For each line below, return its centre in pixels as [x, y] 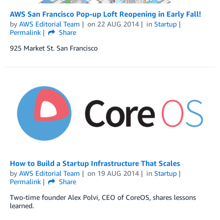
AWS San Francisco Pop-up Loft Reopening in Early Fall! [105, 14]
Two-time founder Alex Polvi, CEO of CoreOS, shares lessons [103, 197]
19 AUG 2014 [118, 173]
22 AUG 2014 [118, 24]
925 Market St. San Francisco [54, 48]
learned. [22, 205]
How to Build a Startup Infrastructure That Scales [95, 163]
